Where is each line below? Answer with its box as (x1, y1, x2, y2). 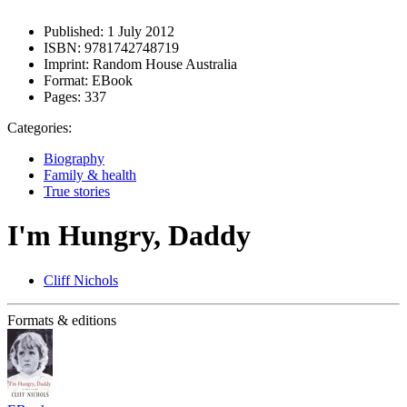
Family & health (44, 167, 136, 183)
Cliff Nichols (44, 272, 118, 288)
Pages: (44, 89, 81, 104)
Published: (44, 24, 104, 39)
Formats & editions (7, 312, 116, 328)
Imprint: (44, 56, 89, 72)
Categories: (7, 120, 72, 135)
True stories (44, 184, 110, 199)
